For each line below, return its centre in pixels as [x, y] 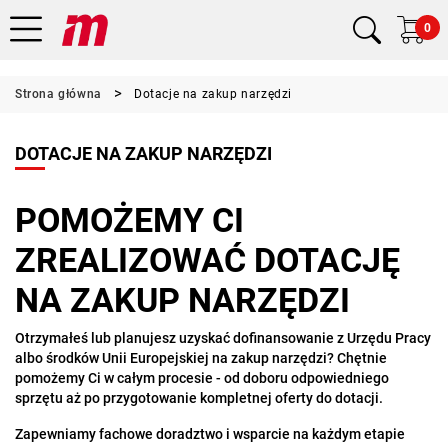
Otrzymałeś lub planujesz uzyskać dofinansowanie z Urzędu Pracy [223, 338]
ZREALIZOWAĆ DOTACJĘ [207, 260]
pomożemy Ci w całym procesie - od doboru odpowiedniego [202, 378]
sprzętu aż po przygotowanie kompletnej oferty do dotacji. [199, 398]
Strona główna [58, 94]
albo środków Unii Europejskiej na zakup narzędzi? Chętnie [201, 358]
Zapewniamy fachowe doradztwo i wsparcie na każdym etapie [210, 434]
